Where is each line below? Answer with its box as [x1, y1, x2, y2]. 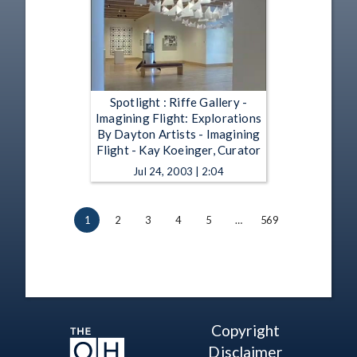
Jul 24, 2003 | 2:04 [133, 164, 224, 178]
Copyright [210, 320, 280, 339]
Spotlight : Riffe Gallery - [109, 94, 248, 109]
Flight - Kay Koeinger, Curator [96, 142, 261, 157]
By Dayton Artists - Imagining [96, 126, 261, 141]
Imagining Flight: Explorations [96, 110, 261, 125]
